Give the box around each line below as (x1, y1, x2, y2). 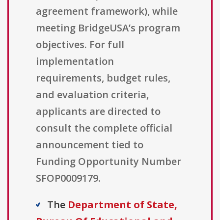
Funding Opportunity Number (36, 155, 181, 168)
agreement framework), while (36, 4, 178, 18)
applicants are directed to (36, 105, 161, 118)
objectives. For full (36, 38, 124, 52)
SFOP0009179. (36, 171, 101, 185)
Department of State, (68, 198, 177, 212)
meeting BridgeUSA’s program (36, 21, 180, 35)
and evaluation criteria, (36, 88, 149, 102)
